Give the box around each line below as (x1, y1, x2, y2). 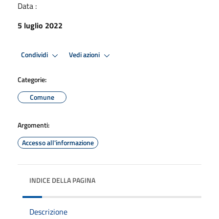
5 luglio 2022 (18, 19, 63, 31)
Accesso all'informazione (22, 137, 94, 148)
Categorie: (18, 74, 46, 85)
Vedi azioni (69, 49, 101, 61)
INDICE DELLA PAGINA (29, 175, 95, 185)
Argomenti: (18, 119, 49, 130)
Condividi (21, 49, 49, 61)
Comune (30, 91, 54, 102)
